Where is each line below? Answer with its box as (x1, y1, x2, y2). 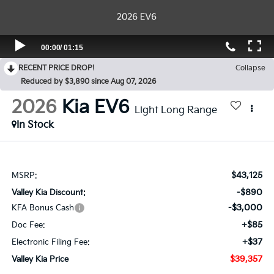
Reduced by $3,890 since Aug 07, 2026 (21, 77, 156, 87)
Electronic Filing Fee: (11, 237, 90, 247)
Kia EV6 (61, 97, 130, 119)
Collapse (235, 64, 265, 73)
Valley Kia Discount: (11, 187, 86, 198)
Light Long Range (134, 105, 217, 117)
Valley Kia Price (11, 254, 68, 264)
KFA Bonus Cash (11, 202, 74, 213)
